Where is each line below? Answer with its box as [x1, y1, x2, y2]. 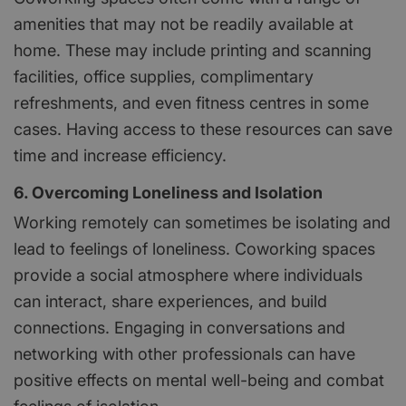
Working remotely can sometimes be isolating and [14, 212, 391, 232]
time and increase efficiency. [14, 145, 227, 165]
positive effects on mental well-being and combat [14, 370, 384, 390]
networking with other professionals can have [14, 343, 355, 363]
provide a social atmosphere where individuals [14, 265, 362, 285]
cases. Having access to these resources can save [14, 119, 392, 139]
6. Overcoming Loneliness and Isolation [14, 182, 323, 202]
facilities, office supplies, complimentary [14, 66, 314, 86]
